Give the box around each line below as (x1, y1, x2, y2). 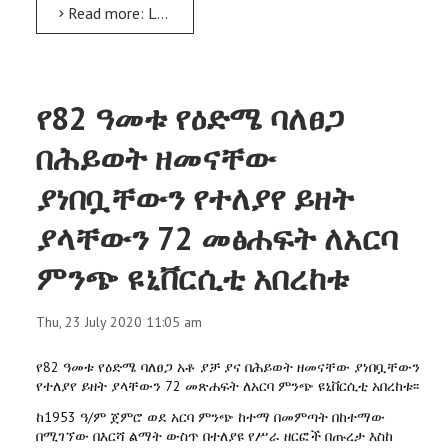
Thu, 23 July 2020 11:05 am (36, 313, 202, 331)
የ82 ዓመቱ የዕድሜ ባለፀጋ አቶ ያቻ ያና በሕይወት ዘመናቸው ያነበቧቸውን (36, 358, 420, 376)
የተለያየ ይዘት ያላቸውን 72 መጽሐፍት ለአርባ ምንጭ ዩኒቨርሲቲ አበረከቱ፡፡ (36, 377, 419, 395)
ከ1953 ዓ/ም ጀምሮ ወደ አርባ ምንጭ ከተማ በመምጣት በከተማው (36, 408, 385, 426)
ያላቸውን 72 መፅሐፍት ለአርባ (36, 217, 398, 259)
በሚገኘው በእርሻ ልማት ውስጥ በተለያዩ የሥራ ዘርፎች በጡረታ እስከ (36, 427, 393, 445)
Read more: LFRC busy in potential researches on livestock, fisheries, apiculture (64, 3, 157, 23)
